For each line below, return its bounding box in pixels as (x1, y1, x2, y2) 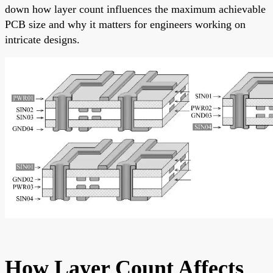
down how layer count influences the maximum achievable (5, 2, 266, 15)
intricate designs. (5, 33, 80, 46)
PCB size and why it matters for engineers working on (5, 18, 246, 30)
